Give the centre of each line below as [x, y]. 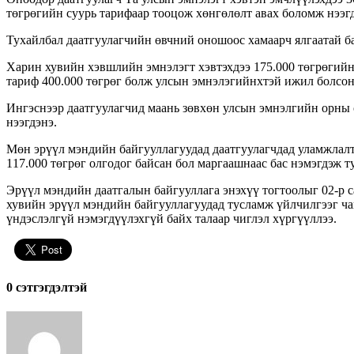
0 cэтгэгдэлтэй [47, 288]
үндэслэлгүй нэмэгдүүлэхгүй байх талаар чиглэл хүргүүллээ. [171, 218]
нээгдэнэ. [32, 122]
